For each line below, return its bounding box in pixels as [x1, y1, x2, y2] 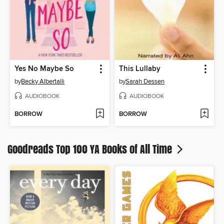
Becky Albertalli [21, 77, 65, 85]
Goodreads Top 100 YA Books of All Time [7, 140, 174, 157]
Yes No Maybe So [14, 64, 74, 73]
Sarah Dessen [125, 77, 164, 85]
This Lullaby [119, 64, 160, 73]
